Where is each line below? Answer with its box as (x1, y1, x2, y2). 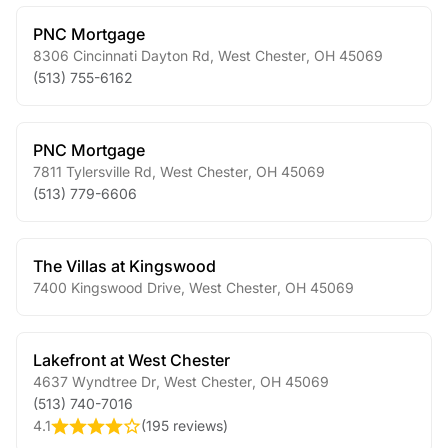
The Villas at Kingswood (33, 256, 216, 276)
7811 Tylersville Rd (33, 163, 152, 180)
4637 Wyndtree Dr (33, 373, 156, 390)
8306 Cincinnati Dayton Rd (33, 47, 210, 64)
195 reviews (146, 417, 223, 434)
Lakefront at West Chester (33, 350, 230, 370)
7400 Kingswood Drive (33, 279, 181, 296)
